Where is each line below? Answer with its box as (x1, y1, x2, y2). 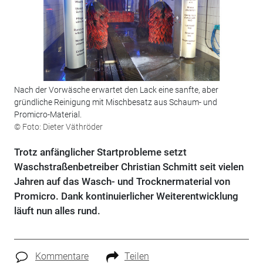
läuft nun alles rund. (14, 205, 100, 217)
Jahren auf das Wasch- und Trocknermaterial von (14, 176, 230, 188)
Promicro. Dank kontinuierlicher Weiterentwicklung (14, 190, 238, 203)
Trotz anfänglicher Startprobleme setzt (14, 146, 187, 159)
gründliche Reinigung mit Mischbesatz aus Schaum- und (14, 97, 217, 107)
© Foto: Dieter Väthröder (14, 122, 103, 132)
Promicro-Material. (14, 110, 82, 120)
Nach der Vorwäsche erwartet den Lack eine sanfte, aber (14, 85, 218, 95)
